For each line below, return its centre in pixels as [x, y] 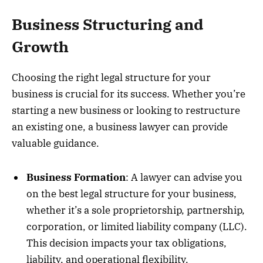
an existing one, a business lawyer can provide [120, 127]
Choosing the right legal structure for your [111, 77]
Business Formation [76, 178]
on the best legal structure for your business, [131, 194]
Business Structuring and [107, 24]
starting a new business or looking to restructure [126, 110]
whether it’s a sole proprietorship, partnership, [136, 210]
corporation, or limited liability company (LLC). [137, 227]
